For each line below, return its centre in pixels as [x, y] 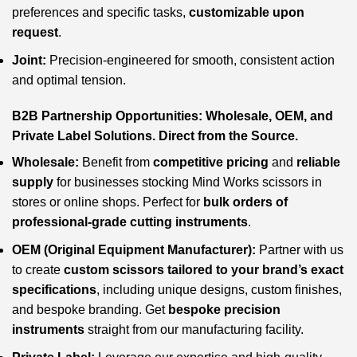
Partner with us [300, 249]
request [35, 32]
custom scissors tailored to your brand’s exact [204, 269]
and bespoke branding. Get [90, 309]
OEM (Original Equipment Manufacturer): [134, 249]
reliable [318, 163]
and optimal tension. [69, 80]
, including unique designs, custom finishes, [219, 289]
